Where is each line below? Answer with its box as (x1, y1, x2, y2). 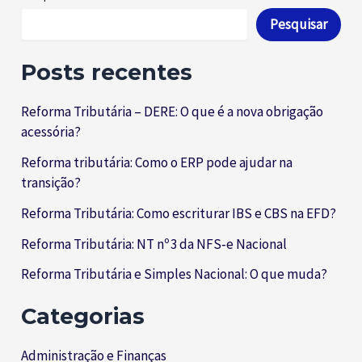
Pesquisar (269, 15, 327, 34)
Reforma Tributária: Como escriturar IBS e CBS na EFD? (21, 204, 337, 222)
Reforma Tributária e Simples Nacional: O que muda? (21, 265, 328, 284)
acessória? (21, 123, 82, 141)
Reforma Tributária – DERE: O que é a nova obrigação (21, 103, 324, 121)
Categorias (21, 302, 145, 330)
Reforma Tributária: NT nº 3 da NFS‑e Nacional (21, 234, 288, 253)
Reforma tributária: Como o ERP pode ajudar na (21, 154, 293, 172)
